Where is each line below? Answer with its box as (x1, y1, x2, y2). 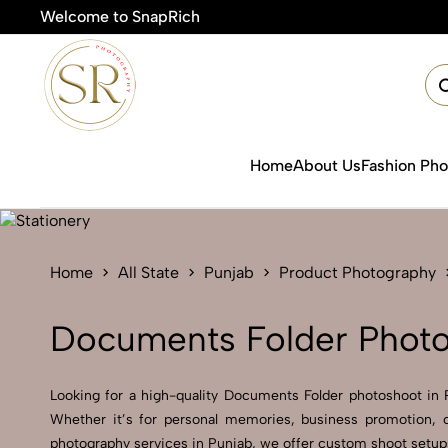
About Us (293, 156, 361, 175)
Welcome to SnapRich (40, 7, 200, 26)
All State (118, 263, 179, 282)
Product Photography (279, 263, 436, 282)
